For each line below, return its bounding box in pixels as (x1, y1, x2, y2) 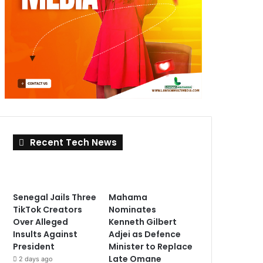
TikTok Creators (13, 203, 83, 215)
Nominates (109, 203, 157, 215)
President (13, 240, 55, 252)
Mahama (109, 191, 148, 203)
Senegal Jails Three (13, 191, 97, 203)
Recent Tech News (30, 136, 117, 149)
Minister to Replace (109, 240, 193, 252)
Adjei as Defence (109, 228, 181, 240)
